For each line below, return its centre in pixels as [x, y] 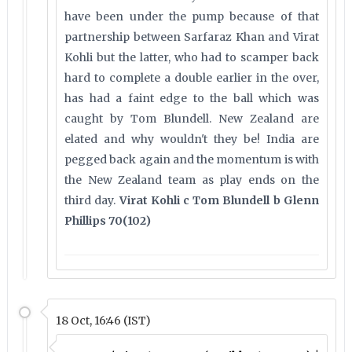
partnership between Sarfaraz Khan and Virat [192, 37]
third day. [90, 200]
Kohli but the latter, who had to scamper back [192, 57]
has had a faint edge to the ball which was [192, 98]
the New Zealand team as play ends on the [192, 180]
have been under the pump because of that [192, 16]
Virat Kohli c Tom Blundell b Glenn [217, 200]
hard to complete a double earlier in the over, [192, 78]
